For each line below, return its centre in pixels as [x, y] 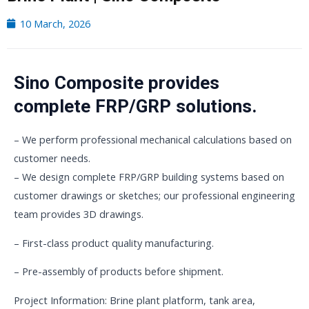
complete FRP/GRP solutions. [136, 106]
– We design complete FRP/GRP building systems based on [149, 177]
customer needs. [52, 158]
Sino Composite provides [117, 82]
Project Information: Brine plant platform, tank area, [134, 300]
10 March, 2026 [55, 23]
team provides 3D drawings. [79, 214]
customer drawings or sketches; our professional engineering [154, 196]
